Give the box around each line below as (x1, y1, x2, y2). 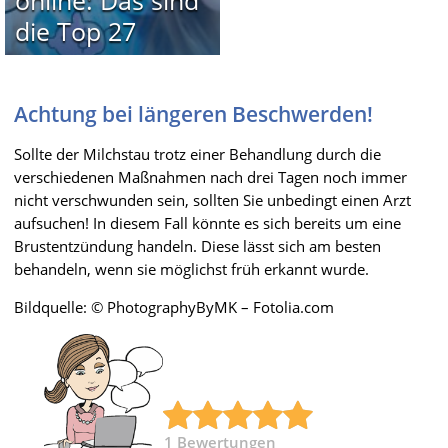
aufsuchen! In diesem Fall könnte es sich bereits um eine (14, 212, 401, 233)
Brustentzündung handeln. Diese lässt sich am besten (14, 235, 381, 256)
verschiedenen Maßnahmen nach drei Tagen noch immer (14, 166, 407, 187)
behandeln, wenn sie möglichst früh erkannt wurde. (14, 258, 369, 279)
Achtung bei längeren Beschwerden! (14, 99, 373, 128)
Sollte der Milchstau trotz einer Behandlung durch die (14, 143, 381, 164)
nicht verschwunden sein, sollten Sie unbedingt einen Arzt (14, 189, 411, 210)
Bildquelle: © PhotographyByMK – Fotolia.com (14, 296, 334, 317)
